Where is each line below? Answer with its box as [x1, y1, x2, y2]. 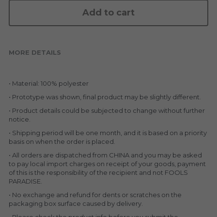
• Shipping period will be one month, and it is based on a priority [8, 129, 207, 137]
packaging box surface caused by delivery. [8, 200, 143, 207]
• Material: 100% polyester [8, 79, 89, 87]
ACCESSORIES [26, 71, 79, 79]
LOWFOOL [26, 25, 65, 33]
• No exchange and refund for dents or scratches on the [8, 191, 182, 199]
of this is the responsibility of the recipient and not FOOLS [8, 169, 188, 176]
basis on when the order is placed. [8, 138, 115, 145]
